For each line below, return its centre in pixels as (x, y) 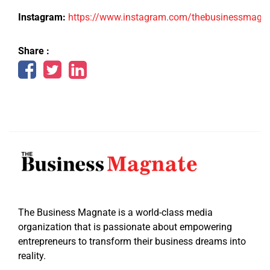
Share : (34, 51)
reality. (32, 256)
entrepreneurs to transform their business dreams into (132, 242)
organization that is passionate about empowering (125, 227)
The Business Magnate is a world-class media (115, 213)
